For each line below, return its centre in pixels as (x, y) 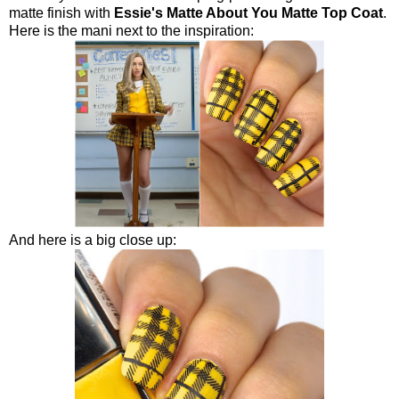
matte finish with (61, 12)
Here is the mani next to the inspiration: (131, 30)
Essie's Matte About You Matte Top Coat (248, 12)
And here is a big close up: (93, 240)
